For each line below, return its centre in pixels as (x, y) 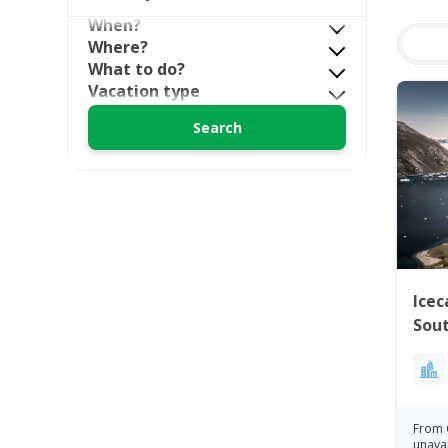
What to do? (137, 69)
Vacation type (144, 91)
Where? (118, 47)
